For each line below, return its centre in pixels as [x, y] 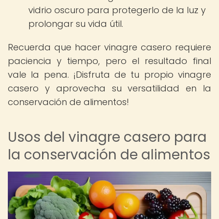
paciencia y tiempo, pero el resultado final [109, 61]
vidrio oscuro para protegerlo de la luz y [117, 10]
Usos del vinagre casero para [107, 137]
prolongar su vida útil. [76, 24]
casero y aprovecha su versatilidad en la [109, 88]
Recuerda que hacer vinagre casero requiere [109, 47]
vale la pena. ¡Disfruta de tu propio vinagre [109, 75]
